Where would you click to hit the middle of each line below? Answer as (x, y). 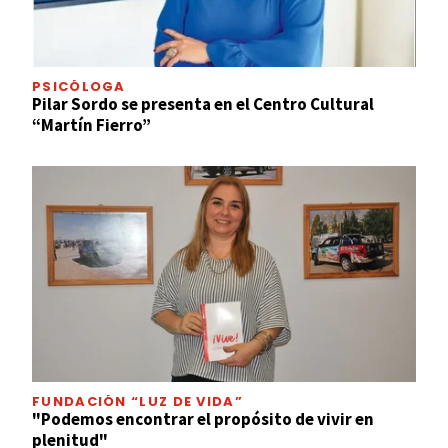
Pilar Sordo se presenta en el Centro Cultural (203, 103)
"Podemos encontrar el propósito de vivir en (203, 418)
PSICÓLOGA (79, 86)
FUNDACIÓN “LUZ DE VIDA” (137, 401)
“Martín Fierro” (91, 124)
